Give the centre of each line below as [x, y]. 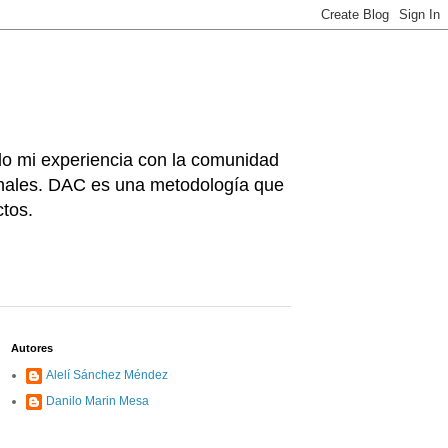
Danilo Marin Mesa [97, 401]
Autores [32, 348]
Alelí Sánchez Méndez [107, 375]
